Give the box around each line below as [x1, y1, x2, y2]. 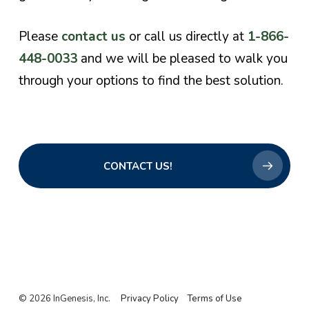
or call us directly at [125, 27, 248, 46]
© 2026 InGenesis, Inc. [18, 292, 112, 305]
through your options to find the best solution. [18, 71, 283, 90]
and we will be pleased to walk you [77, 49, 288, 68]
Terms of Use [186, 292, 242, 305]
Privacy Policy [120, 292, 179, 305]
